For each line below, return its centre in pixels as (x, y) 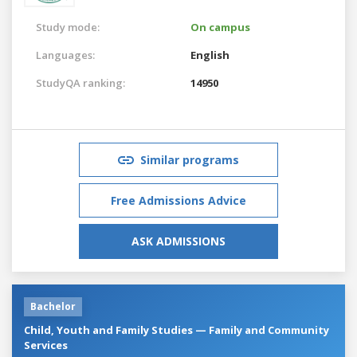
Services (46, 345)
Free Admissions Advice (178, 200)
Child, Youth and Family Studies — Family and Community (177, 330)
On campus (220, 27)
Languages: (65, 55)
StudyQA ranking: (80, 82)
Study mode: (68, 27)
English (210, 55)
